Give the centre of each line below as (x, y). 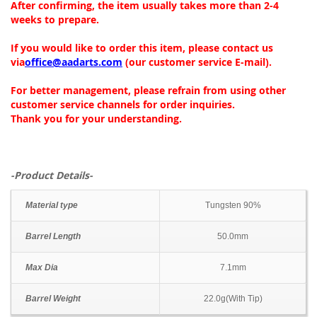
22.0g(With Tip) (233, 299)
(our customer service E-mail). (197, 62)
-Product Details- (52, 175)
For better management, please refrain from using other (148, 91)
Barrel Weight (53, 299)
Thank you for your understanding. (96, 119)
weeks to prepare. (55, 20)
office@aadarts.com (74, 62)
